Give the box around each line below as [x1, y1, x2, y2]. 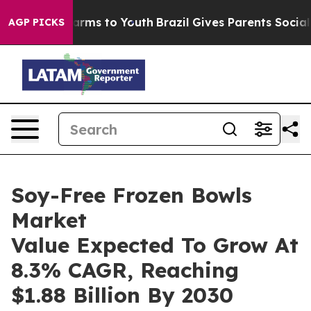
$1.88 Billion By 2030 [11, 282, 233, 308]
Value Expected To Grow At [11, 232, 299, 258]
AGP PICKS [8, 16, 65, 28]
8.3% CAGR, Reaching [11, 257, 239, 283]
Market [11, 207, 87, 233]
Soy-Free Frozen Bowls [11, 182, 252, 208]
